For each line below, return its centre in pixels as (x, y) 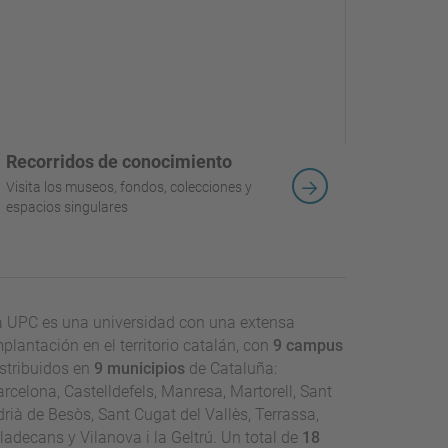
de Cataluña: (231, 369)
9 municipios (139, 369)
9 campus (308, 346)
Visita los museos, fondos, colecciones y (128, 186)
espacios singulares (66, 206)
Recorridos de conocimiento (118, 161)
